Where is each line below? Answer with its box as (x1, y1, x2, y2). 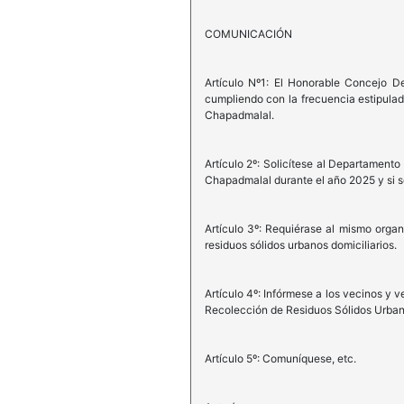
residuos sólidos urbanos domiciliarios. (204, 238, 397, 252)
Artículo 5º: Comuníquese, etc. (204, 352, 356, 366)
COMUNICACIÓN (204, 27, 292, 41)
